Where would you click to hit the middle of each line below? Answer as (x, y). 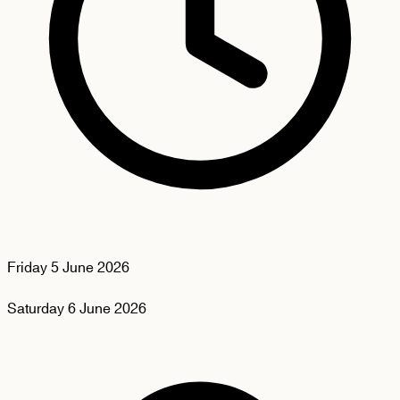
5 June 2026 (90, 268)
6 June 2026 (107, 309)
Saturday (36, 309)
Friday (27, 268)
